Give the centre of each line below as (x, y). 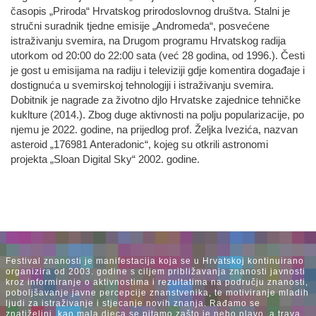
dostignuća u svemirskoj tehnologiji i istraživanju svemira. (142, 85)
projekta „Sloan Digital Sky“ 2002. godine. (105, 159)
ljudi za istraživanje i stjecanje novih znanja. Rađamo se (133, 303)
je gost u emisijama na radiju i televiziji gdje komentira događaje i (158, 71)
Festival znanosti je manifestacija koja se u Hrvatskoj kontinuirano (155, 261)
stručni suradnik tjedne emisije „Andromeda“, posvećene (140, 26)
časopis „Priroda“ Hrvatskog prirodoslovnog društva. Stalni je (150, 11)
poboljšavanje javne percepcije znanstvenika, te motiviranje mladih (157, 293)
